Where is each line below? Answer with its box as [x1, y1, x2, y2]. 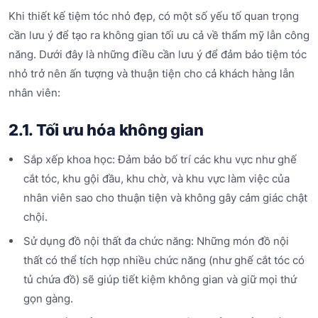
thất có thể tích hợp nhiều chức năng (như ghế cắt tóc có [23, 253, 305, 267]
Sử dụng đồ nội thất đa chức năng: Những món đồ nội [23, 234, 289, 248]
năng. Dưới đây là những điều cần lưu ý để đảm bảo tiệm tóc [9, 47, 307, 61]
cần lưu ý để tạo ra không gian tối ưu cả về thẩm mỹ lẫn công [9, 28, 309, 42]
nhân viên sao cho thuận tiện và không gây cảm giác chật [23, 191, 307, 205]
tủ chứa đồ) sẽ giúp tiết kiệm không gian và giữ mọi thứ [23, 272, 297, 286]
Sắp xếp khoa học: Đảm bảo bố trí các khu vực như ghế [23, 153, 297, 167]
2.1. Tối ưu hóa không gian [9, 120, 204, 139]
